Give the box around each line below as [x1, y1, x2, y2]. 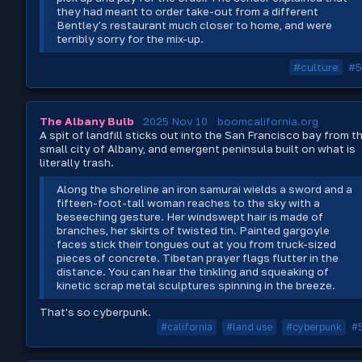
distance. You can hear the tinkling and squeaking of [57, 265, 330, 279]
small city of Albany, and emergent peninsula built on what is [40, 142, 356, 156]
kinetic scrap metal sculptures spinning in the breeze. [57, 279, 336, 293]
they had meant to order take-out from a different [57, 4, 319, 18]
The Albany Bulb [40, 115, 134, 128]
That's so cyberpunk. [40, 305, 151, 319]
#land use [226, 321, 272, 334]
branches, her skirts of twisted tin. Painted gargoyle [57, 224, 330, 238]
